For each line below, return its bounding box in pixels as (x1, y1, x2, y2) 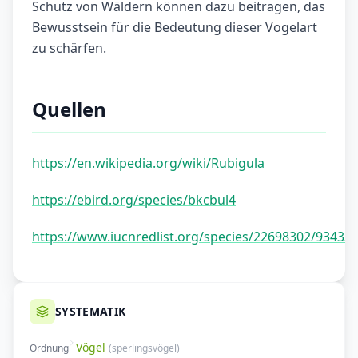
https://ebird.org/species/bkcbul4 (32, 191, 236, 209)
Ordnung (30, 341, 69, 356)
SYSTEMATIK (55, 304, 126, 320)
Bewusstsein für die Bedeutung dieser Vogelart (32, 18, 317, 37)
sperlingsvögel (112, 341, 177, 356)
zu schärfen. (32, 39, 106, 58)
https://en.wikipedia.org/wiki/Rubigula (32, 154, 265, 173)
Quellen (32, 96, 106, 123)
